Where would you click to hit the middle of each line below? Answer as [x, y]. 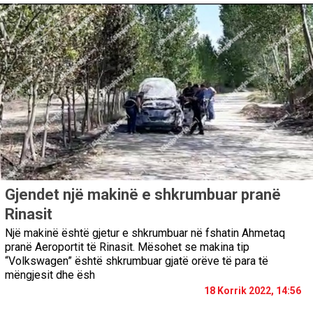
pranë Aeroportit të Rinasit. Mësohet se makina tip [127, 247]
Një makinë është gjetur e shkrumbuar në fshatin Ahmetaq [145, 233]
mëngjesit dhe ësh [50, 275]
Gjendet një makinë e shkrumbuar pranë [143, 195]
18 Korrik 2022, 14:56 [253, 291]
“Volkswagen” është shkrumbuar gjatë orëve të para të [137, 261]
